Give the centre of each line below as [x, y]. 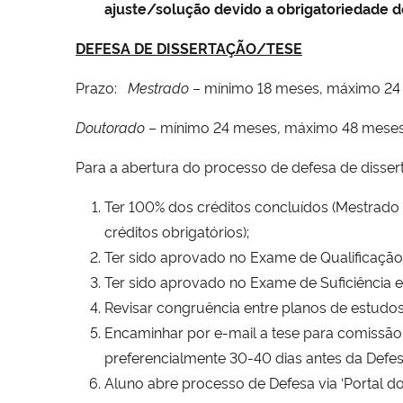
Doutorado [110, 126]
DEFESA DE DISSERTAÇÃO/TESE [189, 47]
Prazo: [102, 87]
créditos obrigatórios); [177, 231]
